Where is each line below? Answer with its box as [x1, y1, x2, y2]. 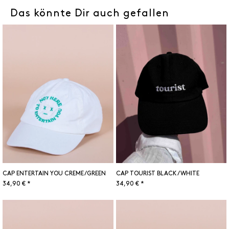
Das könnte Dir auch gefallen [10, 9, 169, 18]
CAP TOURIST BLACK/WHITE [116, 170, 199, 176]
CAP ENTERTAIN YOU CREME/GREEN [3, 170, 106, 176]
